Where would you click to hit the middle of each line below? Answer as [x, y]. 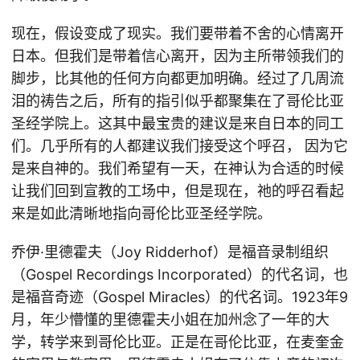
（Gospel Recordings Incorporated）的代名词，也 [180, 274]
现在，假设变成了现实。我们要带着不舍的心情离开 [178, 33]
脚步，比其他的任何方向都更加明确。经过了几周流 [178, 78]
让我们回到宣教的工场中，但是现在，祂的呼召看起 [178, 191]
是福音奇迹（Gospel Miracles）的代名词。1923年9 [180, 297]
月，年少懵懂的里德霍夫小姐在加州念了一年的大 [170, 319]
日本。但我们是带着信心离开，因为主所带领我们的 [178, 56]
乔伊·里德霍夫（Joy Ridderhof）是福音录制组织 [170, 252]
